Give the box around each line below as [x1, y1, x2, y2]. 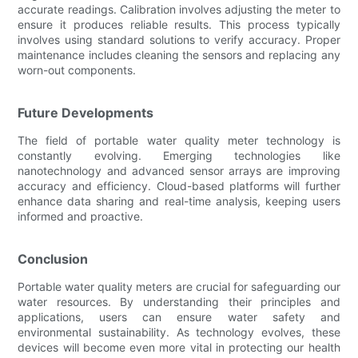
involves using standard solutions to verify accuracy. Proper [18, 32, 340, 46]
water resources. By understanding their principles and [18, 294, 340, 308]
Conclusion [18, 250, 89, 267]
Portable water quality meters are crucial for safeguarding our [18, 279, 340, 293]
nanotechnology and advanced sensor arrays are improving [18, 163, 340, 177]
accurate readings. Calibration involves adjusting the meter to [18, 2, 340, 16]
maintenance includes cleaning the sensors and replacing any [18, 47, 340, 62]
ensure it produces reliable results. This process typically [18, 17, 340, 31]
